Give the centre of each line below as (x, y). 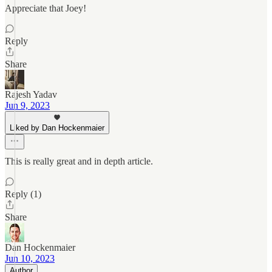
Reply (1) (23, 194)
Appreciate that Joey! (46, 8)
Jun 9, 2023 (27, 105)
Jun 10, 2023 (30, 258)
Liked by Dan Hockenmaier (57, 128)
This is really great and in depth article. (79, 161)
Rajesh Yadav (31, 94)
